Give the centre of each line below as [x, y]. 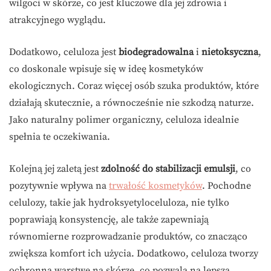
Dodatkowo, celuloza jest [64, 52]
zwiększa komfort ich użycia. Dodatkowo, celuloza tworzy [134, 254]
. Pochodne [227, 186]
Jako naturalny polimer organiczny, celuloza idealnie [124, 120]
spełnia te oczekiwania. [60, 137]
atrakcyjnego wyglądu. [57, 20]
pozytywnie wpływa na [59, 186]
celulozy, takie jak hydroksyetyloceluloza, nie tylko [119, 203]
